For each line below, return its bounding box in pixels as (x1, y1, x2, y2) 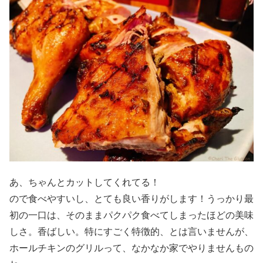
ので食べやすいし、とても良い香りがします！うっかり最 (9, 194, 254, 204)
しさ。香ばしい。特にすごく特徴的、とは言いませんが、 (9, 227, 254, 237)
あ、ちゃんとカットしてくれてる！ (9, 177, 160, 188)
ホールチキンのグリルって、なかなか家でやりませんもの (9, 243, 254, 254)
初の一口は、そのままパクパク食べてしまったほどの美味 (9, 210, 254, 221)
